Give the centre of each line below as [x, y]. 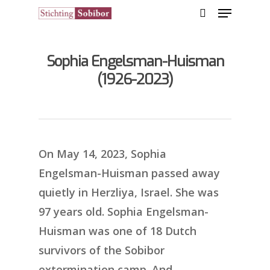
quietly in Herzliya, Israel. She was [129, 192]
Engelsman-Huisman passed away [129, 173]
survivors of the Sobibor [102, 250]
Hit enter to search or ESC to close [129, 74]
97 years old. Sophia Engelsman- [124, 212]
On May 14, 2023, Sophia [102, 154]
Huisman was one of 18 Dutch [118, 231]
